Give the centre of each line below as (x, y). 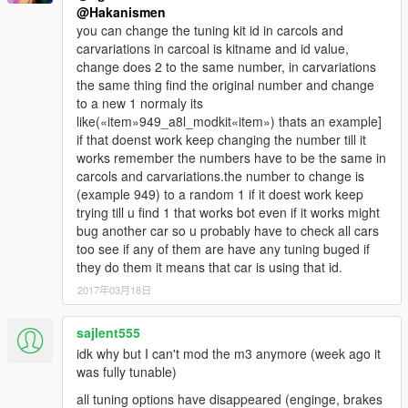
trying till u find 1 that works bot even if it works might (228, 213)
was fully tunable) (127, 372)
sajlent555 (108, 333)
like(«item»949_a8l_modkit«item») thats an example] (229, 122)
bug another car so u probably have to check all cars (228, 231)
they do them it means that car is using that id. (209, 267)
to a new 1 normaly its (140, 103)
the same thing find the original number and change (225, 85)
